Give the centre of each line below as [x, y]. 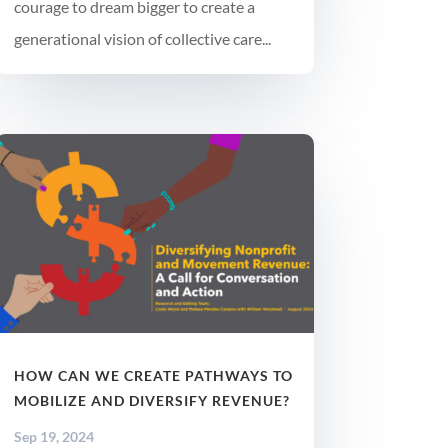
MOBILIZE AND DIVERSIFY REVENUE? [151, 401]
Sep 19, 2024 [53, 437]
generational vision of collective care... [142, 39]
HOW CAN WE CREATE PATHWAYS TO [153, 376]
